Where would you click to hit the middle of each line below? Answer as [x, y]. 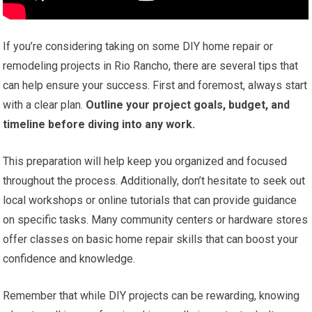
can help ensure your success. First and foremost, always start [155, 86]
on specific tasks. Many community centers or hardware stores [156, 220]
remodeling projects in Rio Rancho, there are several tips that [151, 66]
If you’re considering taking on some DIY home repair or [138, 47]
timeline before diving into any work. [99, 125]
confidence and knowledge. [69, 259]
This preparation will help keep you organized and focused [145, 162]
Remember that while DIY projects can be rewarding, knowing [151, 296]
